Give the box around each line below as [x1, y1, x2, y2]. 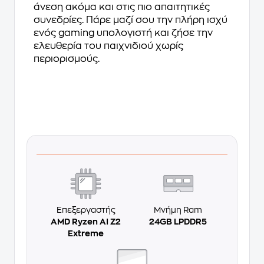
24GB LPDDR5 [149, 217, 207, 226]
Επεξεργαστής [56, 205, 115, 214]
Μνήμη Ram [154, 205, 203, 214]
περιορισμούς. [34, 54, 100, 64]
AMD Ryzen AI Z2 [51, 217, 121, 226]
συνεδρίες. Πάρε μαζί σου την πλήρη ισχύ [34, 15, 227, 25]
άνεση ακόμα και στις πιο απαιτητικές [34, 2, 210, 12]
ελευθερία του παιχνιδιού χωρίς [34, 41, 183, 51]
